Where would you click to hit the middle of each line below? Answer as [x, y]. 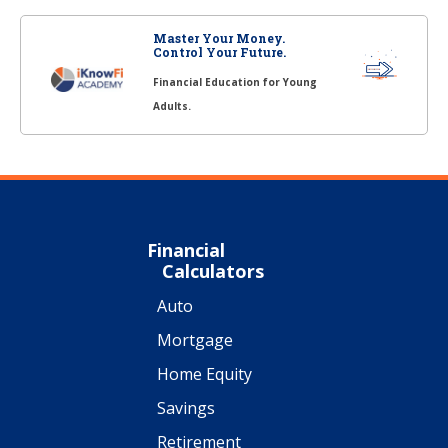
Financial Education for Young [234, 81]
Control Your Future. [219, 51]
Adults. [171, 105]
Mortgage [195, 339]
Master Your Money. [218, 37]
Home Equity [204, 373]
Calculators [213, 270]
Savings [186, 407]
